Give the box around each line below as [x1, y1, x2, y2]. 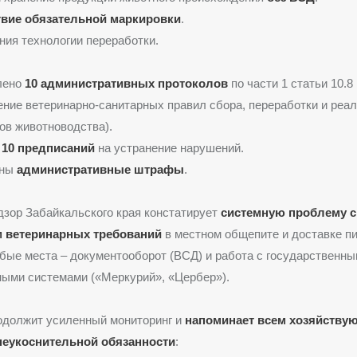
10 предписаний [2, 140, 95, 155]
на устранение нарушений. [95, 140, 244, 155]
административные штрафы [17, 162, 184, 176]
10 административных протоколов [25, 76, 228, 90]
